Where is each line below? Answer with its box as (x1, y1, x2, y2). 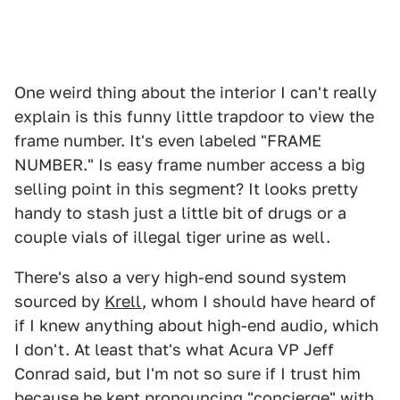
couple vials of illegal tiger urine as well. (14, 228, 330, 246)
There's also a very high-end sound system (14, 268, 346, 287)
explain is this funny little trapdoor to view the (14, 107, 374, 126)
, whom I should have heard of (142, 292, 376, 311)
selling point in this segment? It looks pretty (14, 179, 358, 198)
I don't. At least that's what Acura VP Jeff (14, 340, 334, 359)
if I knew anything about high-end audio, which (14, 316, 379, 335)
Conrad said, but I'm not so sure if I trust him (14, 364, 361, 383)
